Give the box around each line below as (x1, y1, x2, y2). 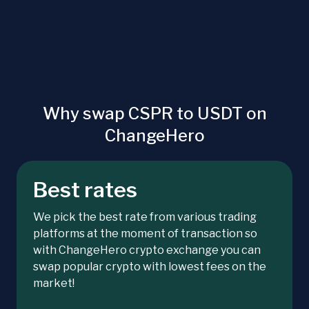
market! (33, 277, 74, 290)
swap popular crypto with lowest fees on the (33, 260, 266, 274)
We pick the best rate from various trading (33, 210, 257, 224)
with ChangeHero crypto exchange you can (33, 243, 261, 257)
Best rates (33, 177, 137, 203)
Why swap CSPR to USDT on (42, 103, 267, 124)
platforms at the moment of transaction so (33, 227, 257, 241)
